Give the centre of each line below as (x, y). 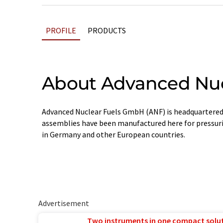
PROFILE (61, 30)
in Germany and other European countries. (113, 134)
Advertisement (63, 203)
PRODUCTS (107, 30)
